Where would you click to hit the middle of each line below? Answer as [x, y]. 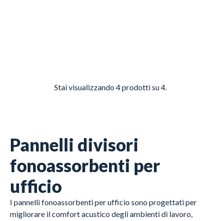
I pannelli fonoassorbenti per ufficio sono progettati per [103, 202]
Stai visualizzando [85, 87]
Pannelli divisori [74, 144]
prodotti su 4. [144, 87]
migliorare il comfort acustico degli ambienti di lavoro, [101, 214]
